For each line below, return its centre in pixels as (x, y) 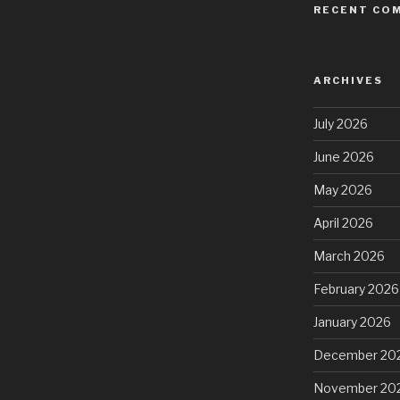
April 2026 (343, 222)
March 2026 (349, 255)
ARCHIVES (348, 80)
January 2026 (352, 321)
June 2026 (343, 156)
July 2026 (340, 123)
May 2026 (342, 189)
